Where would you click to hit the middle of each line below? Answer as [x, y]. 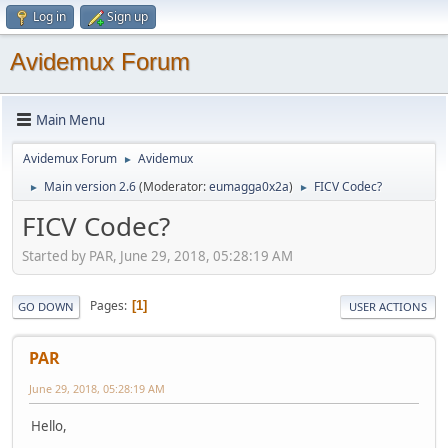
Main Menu [70, 119]
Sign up [127, 16]
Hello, [49, 425]
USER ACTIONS [388, 306]
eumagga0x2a [249, 186]
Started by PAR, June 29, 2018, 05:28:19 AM [157, 255]
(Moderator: [174, 186]
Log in [49, 16]
